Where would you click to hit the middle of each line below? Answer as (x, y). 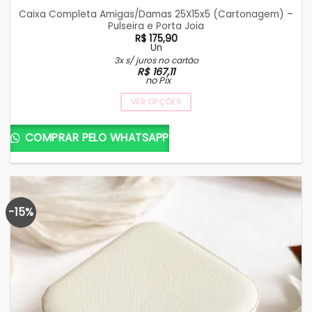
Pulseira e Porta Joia (156, 26)
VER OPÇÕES (156, 102)
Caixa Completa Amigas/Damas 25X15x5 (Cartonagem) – (156, 14)
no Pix (158, 81)
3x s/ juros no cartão (156, 61)
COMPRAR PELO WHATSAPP (95, 138)
